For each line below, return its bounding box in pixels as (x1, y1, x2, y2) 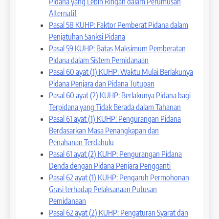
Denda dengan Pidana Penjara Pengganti (49, 160, 171, 171)
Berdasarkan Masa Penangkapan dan (49, 125, 159, 135)
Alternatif (49, 8, 77, 18)
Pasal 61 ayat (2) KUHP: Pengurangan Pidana (49, 149, 182, 159)
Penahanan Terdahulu (49, 137, 114, 147)
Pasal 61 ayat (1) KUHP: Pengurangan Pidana (49, 113, 181, 124)
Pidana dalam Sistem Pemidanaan (49, 55, 149, 65)
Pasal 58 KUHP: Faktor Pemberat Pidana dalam (49, 20, 188, 30)
